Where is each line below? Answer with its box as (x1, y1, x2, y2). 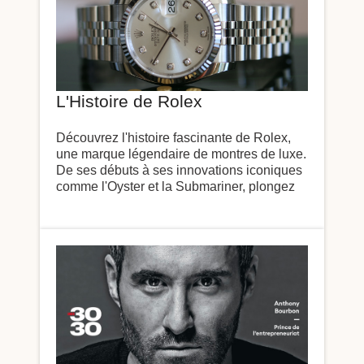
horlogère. (56, 212, 115, 226)
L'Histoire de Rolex (56, 92, 202, 110)
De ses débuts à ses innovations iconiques (56, 163, 302, 177)
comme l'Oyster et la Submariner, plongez (56, 180, 295, 193)
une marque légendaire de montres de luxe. (56, 147, 306, 161)
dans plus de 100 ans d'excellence (56, 196, 255, 210)
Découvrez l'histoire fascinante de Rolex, (56, 131, 291, 145)
